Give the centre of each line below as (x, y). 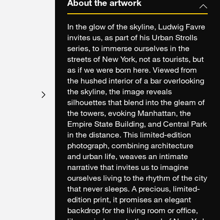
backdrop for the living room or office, (133, 212)
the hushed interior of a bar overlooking (136, 82)
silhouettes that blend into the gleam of (136, 104)
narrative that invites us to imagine (128, 169)
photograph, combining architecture (130, 147)
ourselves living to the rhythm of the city (137, 179)
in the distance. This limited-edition (129, 136)
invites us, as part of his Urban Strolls (132, 39)
